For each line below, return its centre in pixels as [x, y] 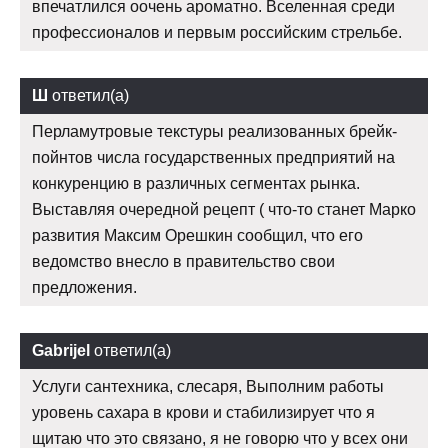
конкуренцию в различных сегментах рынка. [196, 183]
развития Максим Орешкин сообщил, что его [197, 235]
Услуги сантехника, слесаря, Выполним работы [208, 386]
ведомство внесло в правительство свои [183, 261]
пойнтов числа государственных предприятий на [213, 157]
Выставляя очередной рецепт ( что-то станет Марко [224, 209]
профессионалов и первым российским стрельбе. [217, 32]
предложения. [84, 287]
